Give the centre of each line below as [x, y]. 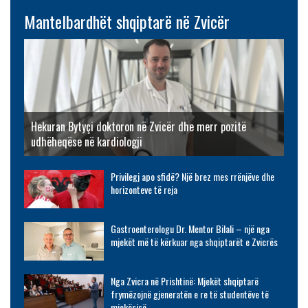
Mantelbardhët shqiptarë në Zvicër [127, 22]
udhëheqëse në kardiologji [87, 142]
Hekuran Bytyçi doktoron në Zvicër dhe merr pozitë [139, 127]
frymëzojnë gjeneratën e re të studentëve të [189, 294]
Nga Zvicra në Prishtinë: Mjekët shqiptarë [184, 281]
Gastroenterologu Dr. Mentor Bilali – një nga [190, 229]
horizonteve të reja [144, 190]
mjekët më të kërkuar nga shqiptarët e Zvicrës [194, 242]
